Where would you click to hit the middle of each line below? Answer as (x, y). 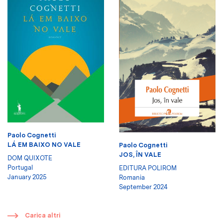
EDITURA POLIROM (148, 168)
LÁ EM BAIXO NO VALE (44, 145)
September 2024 (143, 187)
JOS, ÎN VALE (140, 154)
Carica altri (43, 215)
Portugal (20, 168)
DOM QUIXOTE (30, 158)
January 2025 (27, 177)
